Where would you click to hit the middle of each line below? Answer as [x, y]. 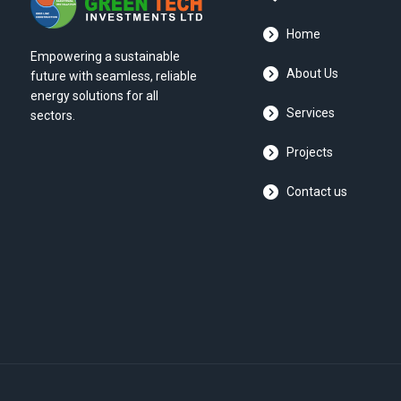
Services [311, 113]
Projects [310, 153]
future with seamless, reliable [114, 76]
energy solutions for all [94, 95]
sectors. [53, 115]
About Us [313, 74]
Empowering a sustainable [105, 56]
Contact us [317, 192]
